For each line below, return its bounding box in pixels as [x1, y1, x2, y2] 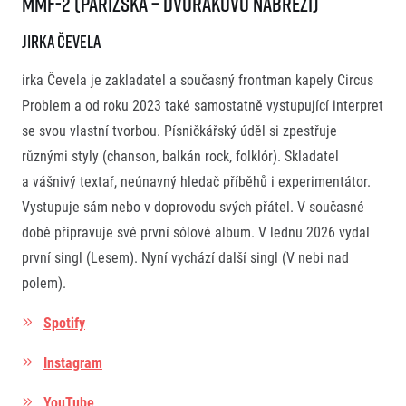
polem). [22, 273, 66, 293]
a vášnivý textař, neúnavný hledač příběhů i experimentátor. [22, 171, 371, 191]
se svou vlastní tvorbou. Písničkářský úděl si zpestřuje [22, 121, 337, 140]
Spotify [43, 313, 85, 333]
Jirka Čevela [22, 29, 101, 54]
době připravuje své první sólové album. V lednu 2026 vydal [22, 222, 370, 242]
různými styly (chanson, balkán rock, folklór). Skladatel [22, 146, 339, 166]
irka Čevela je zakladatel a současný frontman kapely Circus [22, 70, 373, 90]
